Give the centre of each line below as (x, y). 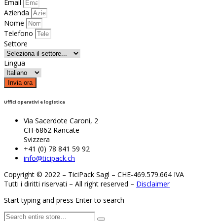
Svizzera (37, 139)
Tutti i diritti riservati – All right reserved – (70, 184)
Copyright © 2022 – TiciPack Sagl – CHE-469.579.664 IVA (94, 174)
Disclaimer (153, 184)
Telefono (19, 34)
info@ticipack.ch (49, 158)
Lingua (15, 63)
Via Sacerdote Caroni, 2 (61, 121)
